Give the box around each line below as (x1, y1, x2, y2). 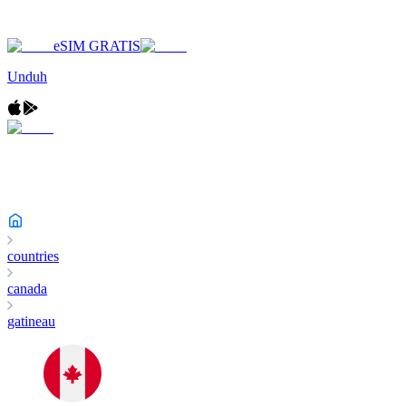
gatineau (7, 314, 55, 329)
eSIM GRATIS (53, 38, 140, 53)
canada (7, 281, 47, 296)
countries (7, 248, 59, 264)
